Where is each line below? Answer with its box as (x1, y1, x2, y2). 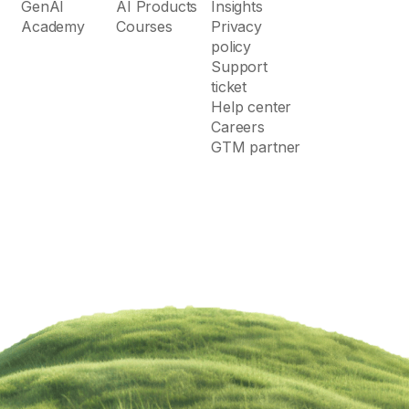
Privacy (211, 16, 262, 36)
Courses (116, 16, 173, 36)
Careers (211, 117, 265, 136)
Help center (211, 97, 292, 116)
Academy (21, 16, 85, 36)
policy (211, 37, 252, 56)
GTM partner (211, 137, 301, 156)
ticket (211, 77, 247, 96)
